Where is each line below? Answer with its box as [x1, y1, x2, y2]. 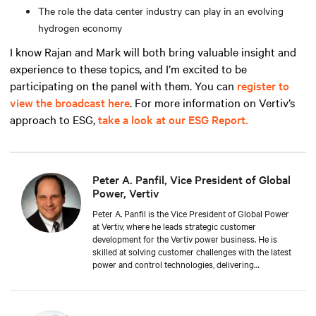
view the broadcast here [10, 94, 130, 110]
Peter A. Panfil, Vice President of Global [92, 171, 291, 187]
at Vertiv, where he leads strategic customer [92, 219, 256, 232]
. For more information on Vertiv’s [130, 94, 295, 110]
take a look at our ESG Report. [98, 111, 248, 127]
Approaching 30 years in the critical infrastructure [92, 295, 282, 308]
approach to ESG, [10, 111, 98, 127]
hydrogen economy [38, 20, 122, 35]
